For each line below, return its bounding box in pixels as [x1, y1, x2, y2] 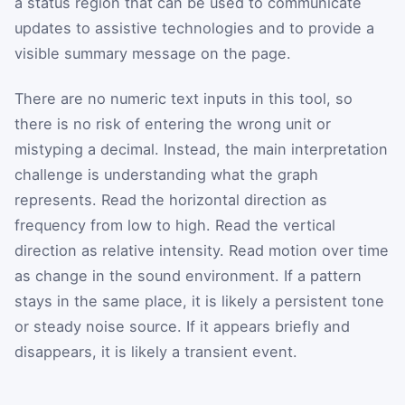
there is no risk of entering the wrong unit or [14, 114, 331, 133]
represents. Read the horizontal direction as [14, 190, 327, 209]
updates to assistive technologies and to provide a [14, 18, 374, 37]
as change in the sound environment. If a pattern [14, 266, 362, 285]
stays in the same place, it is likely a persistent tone [14, 291, 384, 310]
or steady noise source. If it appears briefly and [14, 316, 350, 335]
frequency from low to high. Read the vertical [14, 215, 335, 234]
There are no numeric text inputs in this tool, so [14, 89, 353, 108]
